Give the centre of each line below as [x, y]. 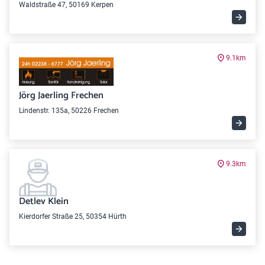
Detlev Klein [44, 201]
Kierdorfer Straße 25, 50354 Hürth [73, 216]
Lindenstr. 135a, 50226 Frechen [69, 111]
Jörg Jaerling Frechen [61, 96]
